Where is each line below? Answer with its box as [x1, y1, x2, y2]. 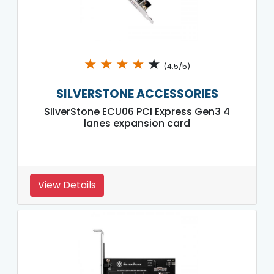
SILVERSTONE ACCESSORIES [56, 85, 218, 102]
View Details [38, 177, 96, 192]
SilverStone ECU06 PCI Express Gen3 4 [44, 104, 230, 119]
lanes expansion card [84, 116, 190, 130]
